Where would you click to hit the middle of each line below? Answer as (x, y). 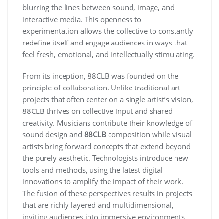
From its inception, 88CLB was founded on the (100, 76)
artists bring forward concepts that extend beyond (107, 146)
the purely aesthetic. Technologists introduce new (105, 158)
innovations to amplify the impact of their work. (103, 181)
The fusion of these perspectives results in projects (107, 193)
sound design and (53, 134)
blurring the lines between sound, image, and (99, 7)
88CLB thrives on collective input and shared (98, 111)
